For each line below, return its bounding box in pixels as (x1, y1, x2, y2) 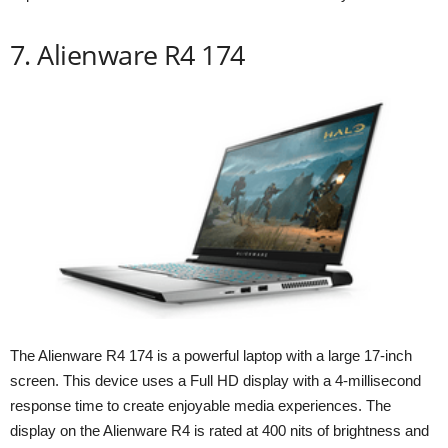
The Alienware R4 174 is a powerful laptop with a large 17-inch (10, 346, 412, 364)
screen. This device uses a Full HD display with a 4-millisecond (10, 371, 421, 389)
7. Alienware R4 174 (10, 35, 245, 73)
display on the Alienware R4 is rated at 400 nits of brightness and (10, 421, 429, 439)
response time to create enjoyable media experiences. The (10, 396, 391, 414)
